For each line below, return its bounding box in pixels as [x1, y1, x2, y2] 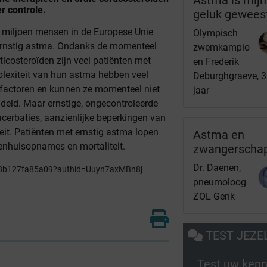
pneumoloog [193, 176, 247, 188]
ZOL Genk [193, 190, 235, 202]
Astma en [193, 127, 245, 142]
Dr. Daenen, [193, 162, 241, 173]
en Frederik [193, 55, 240, 67]
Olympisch [193, 27, 238, 39]
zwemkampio [193, 41, 250, 53]
